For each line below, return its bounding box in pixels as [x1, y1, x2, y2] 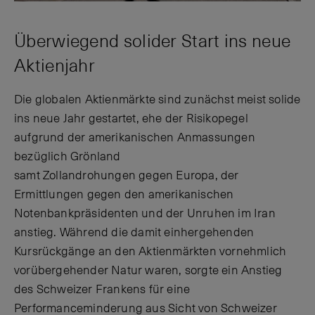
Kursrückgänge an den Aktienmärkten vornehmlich [14, 244, 287, 260]
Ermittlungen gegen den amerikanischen [14, 187, 234, 203]
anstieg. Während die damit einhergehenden [14, 225, 255, 241]
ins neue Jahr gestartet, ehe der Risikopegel [14, 111, 248, 127]
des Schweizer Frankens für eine [14, 282, 191, 298]
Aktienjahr [14, 54, 96, 77]
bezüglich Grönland [14, 149, 121, 165]
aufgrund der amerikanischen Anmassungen [14, 130, 255, 146]
